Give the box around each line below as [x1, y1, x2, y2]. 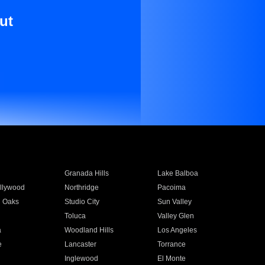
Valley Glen [157, 212, 195, 220]
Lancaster [64, 240, 96, 248]
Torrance [157, 240, 186, 248]
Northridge [64, 183, 99, 192]
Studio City [64, 198, 99, 206]
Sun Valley [157, 198, 192, 206]
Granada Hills [64, 169, 109, 177]
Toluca [64, 212, 86, 220]
